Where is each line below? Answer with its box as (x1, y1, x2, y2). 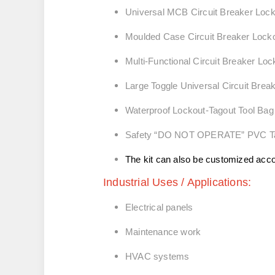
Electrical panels (125, 202, 193, 212)
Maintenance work (125, 227, 201, 237)
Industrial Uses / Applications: (103, 176, 252, 188)
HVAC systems (125, 251, 190, 261)
